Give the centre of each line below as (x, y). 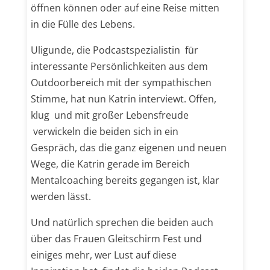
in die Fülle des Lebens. (83, 24)
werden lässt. (61, 196)
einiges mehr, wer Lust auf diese (103, 255)
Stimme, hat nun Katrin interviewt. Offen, (123, 99)
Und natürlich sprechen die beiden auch (122, 222)
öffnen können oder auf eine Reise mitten (125, 8)
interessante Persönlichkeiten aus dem (119, 66)
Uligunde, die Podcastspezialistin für (114, 50)
